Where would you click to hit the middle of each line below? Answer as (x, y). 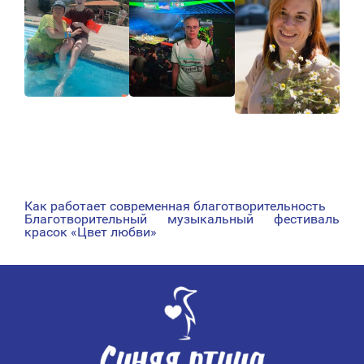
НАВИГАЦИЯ (102, 214)
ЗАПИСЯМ (87, 275)
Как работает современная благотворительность (175, 206)
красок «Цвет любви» (91, 232)
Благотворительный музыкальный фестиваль (182, 219)
